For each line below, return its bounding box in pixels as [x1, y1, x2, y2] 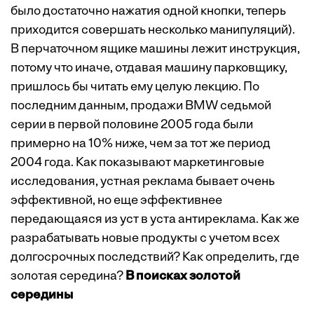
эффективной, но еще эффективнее [11, 194, 222, 207]
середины [11, 289, 73, 302]
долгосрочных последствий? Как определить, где [11, 251, 299, 264]
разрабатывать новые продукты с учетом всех [11, 232, 280, 245]
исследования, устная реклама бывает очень [11, 175, 275, 189]
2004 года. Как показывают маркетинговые [11, 156, 264, 170]
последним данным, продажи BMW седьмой [11, 100, 271, 113]
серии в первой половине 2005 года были [11, 118, 253, 132]
